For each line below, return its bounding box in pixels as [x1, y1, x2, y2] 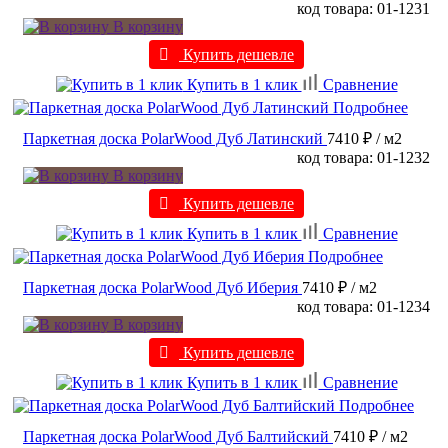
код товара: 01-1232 [297, 149, 430, 167]
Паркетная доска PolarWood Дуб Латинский [23, 130, 323, 148]
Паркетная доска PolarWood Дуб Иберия [23, 279, 298, 297]
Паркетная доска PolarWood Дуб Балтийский [23, 428, 329, 446]
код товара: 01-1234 [297, 298, 430, 316]
